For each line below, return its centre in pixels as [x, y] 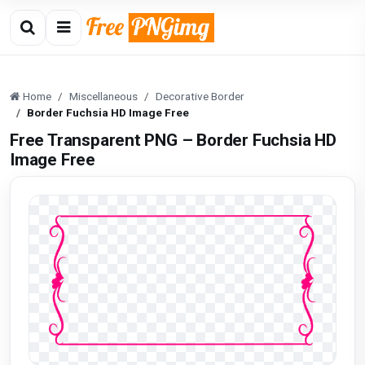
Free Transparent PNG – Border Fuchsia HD [173, 140]
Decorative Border [200, 96]
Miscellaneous [103, 96]
